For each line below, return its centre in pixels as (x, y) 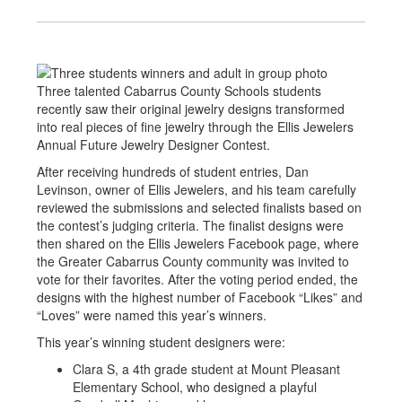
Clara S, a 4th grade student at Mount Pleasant (206, 369)
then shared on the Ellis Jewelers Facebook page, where (198, 244)
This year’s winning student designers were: (161, 342)
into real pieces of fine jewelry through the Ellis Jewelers (195, 127)
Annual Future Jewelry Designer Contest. (153, 145)
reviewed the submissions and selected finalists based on (199, 208)
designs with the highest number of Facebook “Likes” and (200, 297)
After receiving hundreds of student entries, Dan (173, 172)
